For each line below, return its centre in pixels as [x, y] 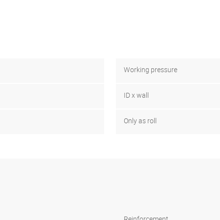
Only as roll [140, 120]
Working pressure [151, 69]
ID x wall [136, 95]
